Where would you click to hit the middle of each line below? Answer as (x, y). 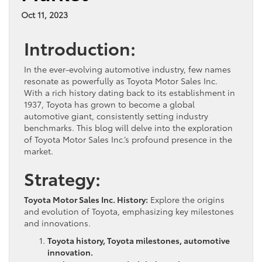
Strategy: (62, 178)
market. (39, 151)
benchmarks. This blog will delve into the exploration (128, 127)
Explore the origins (186, 199)
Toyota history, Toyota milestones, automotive (139, 240)
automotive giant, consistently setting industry (116, 116)
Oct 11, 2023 (44, 14)
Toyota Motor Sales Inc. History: (86, 199)
